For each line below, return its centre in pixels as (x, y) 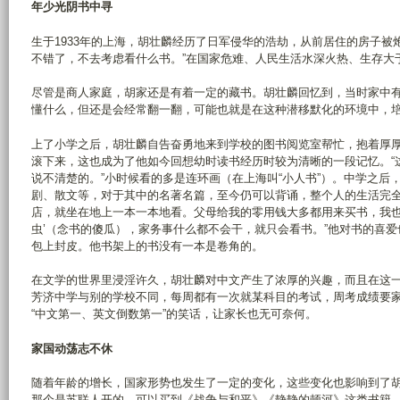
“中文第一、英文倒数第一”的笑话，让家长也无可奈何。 (174, 314)
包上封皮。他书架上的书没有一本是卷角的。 (147, 246)
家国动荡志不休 (72, 348)
